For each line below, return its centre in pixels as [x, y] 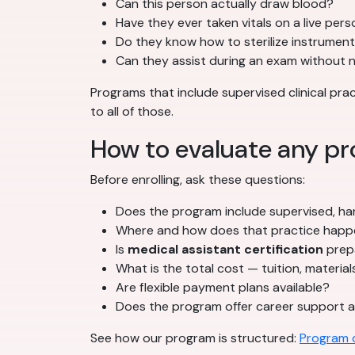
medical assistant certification [225, 249]
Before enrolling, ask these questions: [198, 179]
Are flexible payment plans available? [223, 287]
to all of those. [132, 111]
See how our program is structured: [195, 338]
